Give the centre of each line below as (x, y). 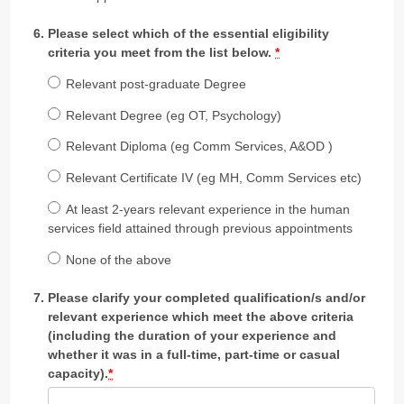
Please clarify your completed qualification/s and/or (207, 297)
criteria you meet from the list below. (162, 53)
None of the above (118, 259)
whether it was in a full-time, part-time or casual (194, 354)
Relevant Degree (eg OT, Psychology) (173, 115)
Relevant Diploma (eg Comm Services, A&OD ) (199, 147)
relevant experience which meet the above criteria (201, 316)
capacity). (78, 373)
